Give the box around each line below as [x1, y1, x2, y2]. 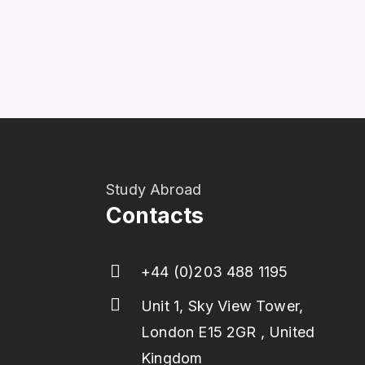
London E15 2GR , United [141, 323, 315, 341]
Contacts [106, 201, 204, 229]
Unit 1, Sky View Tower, [141, 297, 304, 314]
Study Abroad [106, 180, 202, 198]
